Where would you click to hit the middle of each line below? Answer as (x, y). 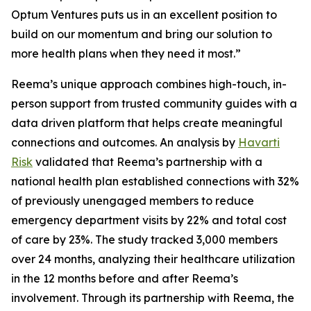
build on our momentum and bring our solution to (142, 34)
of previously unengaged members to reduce (133, 201)
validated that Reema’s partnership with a (148, 162)
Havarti (259, 142)
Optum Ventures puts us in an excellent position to (144, 15)
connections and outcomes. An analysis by (125, 142)
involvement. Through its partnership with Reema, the (153, 298)
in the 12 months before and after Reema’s (125, 278)
